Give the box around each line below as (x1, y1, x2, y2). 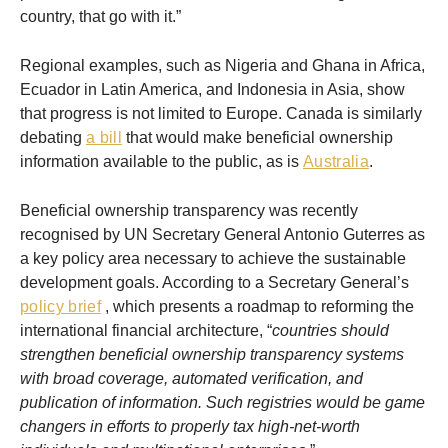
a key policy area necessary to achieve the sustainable (20, 250, 406, 268)
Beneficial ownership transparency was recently (20, 202, 358, 220)
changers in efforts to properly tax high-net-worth (20, 418, 360, 436)
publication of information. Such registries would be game (20, 394, 425, 412)
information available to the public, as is (20, 153, 303, 171)
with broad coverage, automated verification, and (20, 370, 363, 388)
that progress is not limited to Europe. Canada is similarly (20, 105, 422, 123)
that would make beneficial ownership (121, 129, 393, 147)
